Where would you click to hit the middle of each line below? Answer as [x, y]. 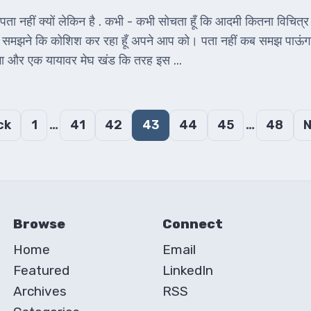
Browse [39, 224]
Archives [40, 292]
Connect [192, 224]
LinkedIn [187, 271]
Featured [41, 271]
